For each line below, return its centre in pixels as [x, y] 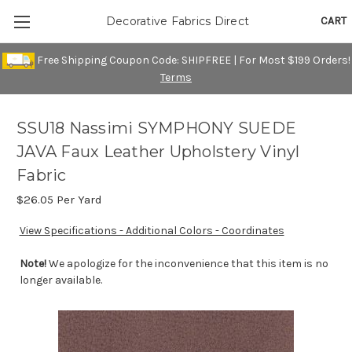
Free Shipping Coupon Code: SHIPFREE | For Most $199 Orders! [192, 60]
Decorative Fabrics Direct [178, 21]
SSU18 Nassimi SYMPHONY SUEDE [156, 128]
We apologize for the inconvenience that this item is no [188, 264]
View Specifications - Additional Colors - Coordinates [152, 231]
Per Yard [78, 200]
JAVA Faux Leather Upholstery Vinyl [158, 152]
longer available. [60, 280]
